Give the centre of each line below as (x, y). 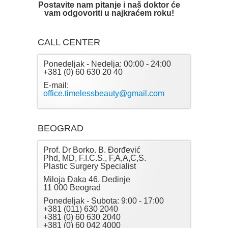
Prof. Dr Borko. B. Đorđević (92, 150)
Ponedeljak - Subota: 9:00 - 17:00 (104, 201)
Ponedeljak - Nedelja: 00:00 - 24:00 (107, 64)
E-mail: (56, 85)
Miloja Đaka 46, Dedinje (87, 180)
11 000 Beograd (72, 188)
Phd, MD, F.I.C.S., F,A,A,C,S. (95, 158)
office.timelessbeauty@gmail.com (104, 94)
